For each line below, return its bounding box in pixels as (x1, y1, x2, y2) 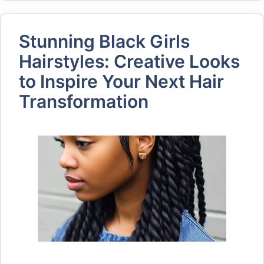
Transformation (19, 91, 148, 112)
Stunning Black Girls (19, 31, 190, 52)
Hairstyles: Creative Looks (19, 51, 240, 72)
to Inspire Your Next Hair (19, 71, 224, 92)
